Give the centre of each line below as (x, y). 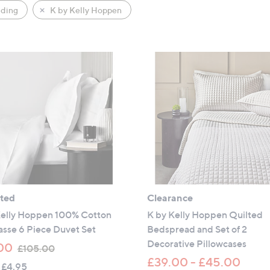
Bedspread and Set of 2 (197, 229)
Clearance (170, 197)
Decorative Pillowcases (197, 243)
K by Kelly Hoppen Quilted (205, 214)
